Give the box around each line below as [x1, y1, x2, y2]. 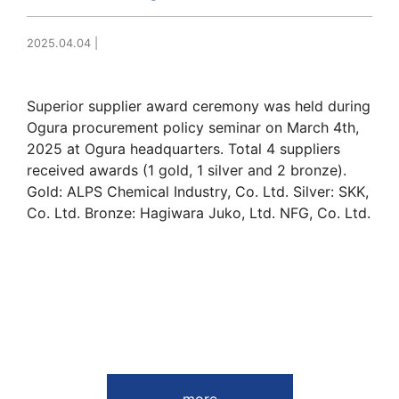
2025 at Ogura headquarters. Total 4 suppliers [27, 140, 340, 159]
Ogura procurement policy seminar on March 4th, [27, 118, 359, 137]
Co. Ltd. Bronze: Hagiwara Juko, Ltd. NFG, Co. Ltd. [27, 204, 370, 223]
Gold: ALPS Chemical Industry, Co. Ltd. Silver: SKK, [27, 183, 369, 201]
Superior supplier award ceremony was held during [27, 97, 370, 116]
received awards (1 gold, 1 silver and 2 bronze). [27, 161, 346, 180]
